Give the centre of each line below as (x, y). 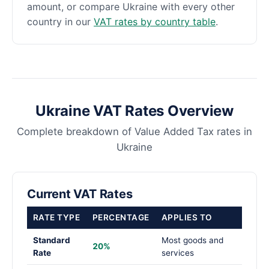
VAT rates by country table (155, 22)
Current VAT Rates (80, 194)
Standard (51, 240)
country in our (60, 22)
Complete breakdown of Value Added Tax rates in (134, 131)
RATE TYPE (56, 218)
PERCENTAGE (121, 218)
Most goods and (192, 240)
